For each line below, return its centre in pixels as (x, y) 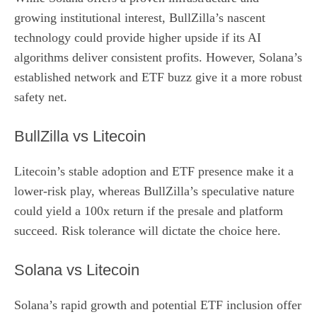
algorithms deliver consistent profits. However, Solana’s (158, 57)
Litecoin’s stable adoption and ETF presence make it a (154, 171)
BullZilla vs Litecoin (80, 136)
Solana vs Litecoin (77, 270)
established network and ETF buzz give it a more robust (158, 77)
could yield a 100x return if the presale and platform (149, 211)
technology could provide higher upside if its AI (138, 37)
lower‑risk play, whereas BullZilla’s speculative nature (154, 191)
